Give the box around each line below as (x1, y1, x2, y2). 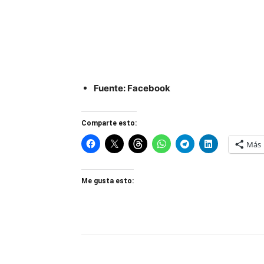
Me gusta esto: (81, 176, 134, 185)
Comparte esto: (81, 118, 137, 127)
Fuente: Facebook (94, 82, 170, 94)
